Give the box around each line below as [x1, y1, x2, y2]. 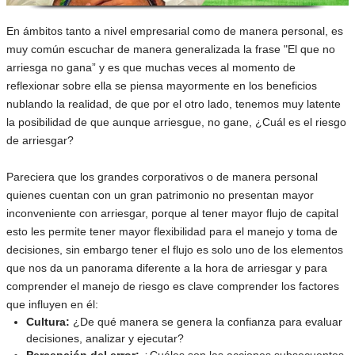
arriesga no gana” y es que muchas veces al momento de [6, 61, 296, 74]
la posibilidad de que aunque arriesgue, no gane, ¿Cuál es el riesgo [6, 116, 346, 128]
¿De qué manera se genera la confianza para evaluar [70, 315, 342, 328]
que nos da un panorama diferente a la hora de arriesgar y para [6, 261, 327, 274]
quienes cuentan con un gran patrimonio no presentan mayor [6, 189, 314, 201]
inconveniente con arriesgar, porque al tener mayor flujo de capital [6, 207, 338, 219]
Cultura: [26, 315, 70, 328]
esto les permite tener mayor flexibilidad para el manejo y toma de [6, 225, 338, 238]
